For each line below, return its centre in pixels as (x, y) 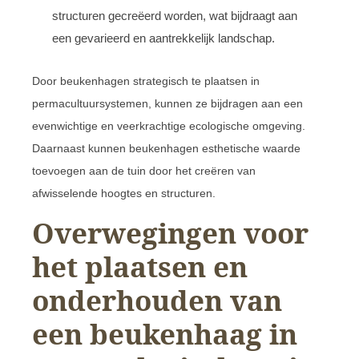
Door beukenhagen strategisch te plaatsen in (146, 81)
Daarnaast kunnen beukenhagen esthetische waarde (166, 148)
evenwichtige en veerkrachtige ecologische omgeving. (169, 125)
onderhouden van (157, 300)
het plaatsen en (140, 266)
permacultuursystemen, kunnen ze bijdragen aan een (167, 103)
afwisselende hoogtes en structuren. (124, 193)
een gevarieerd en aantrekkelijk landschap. (163, 38)
